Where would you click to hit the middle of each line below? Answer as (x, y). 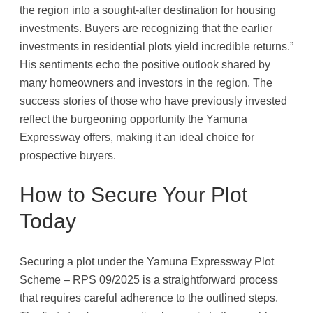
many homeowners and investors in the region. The (146, 83)
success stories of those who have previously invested (153, 101)
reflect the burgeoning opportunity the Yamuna (133, 119)
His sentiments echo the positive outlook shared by (145, 65)
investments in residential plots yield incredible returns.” (156, 46)
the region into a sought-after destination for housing (148, 10)
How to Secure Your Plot (133, 194)
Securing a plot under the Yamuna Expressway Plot (147, 261)
